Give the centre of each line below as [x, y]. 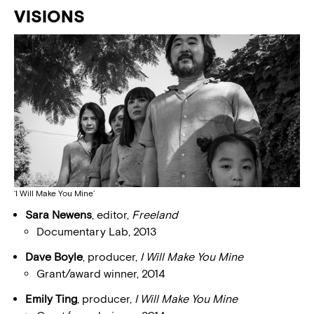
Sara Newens [59, 214]
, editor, [112, 214]
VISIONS [49, 16]
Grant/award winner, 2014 [101, 273]
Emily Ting [51, 299]
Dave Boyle [54, 257]
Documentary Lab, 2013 [96, 231]
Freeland [155, 214]
